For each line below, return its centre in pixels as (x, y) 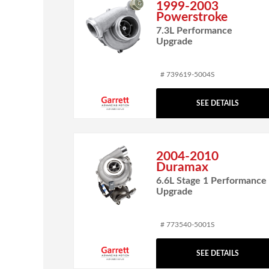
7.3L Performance (194, 30)
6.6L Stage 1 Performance (211, 180)
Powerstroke (192, 17)
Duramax (182, 167)
